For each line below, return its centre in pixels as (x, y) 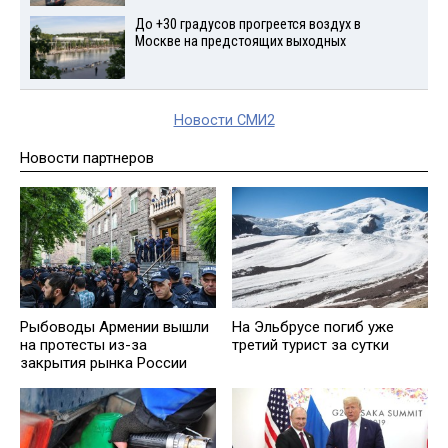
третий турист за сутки (310, 344)
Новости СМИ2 (224, 120)
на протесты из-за (83, 344)
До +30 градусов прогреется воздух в (247, 25)
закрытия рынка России (103, 362)
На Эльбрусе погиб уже (313, 326)
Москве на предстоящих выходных (240, 42)
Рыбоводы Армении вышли (114, 326)
